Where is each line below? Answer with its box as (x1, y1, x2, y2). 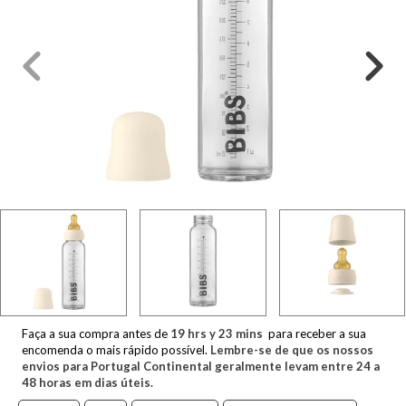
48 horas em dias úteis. (22, 374, 153, 390)
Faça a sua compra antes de (22, 325, 170, 341)
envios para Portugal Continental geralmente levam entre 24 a (22, 358, 380, 373)
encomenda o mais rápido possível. (22, 342, 210, 357)
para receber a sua (266, 325, 366, 341)
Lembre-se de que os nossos (210, 342, 373, 357)
